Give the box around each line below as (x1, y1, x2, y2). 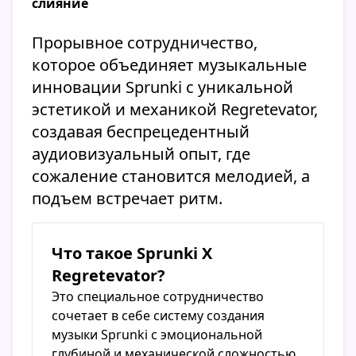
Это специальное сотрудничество (52, 288, 264, 306)
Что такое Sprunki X (52, 242, 212, 265)
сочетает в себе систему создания (52, 307, 265, 325)
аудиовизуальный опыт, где (32, 143, 250, 165)
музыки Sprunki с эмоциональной (52, 326, 262, 344)
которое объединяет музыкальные (32, 54, 307, 76)
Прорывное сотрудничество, (32, 32, 257, 54)
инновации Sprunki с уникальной (32, 76, 293, 99)
